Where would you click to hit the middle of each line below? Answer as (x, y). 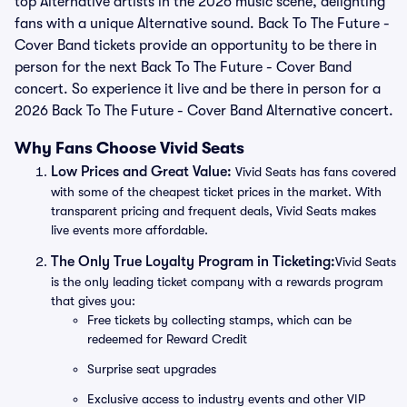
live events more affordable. (129, 230)
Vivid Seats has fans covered (314, 172)
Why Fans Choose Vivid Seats (129, 148)
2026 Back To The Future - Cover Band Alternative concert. (204, 111)
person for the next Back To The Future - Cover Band (183, 67)
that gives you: (93, 301)
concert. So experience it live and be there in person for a (198, 89)
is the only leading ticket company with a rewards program (217, 282)
